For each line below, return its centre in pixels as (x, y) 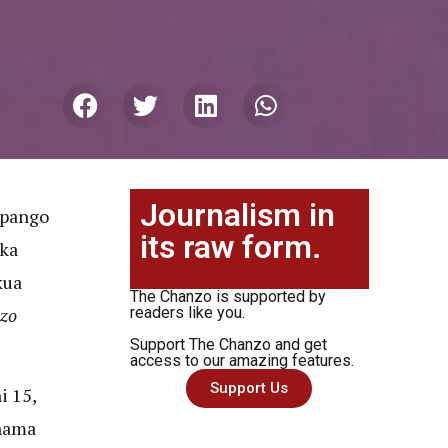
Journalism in (237, 214)
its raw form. (230, 246)
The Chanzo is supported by (227, 296)
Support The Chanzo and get (228, 344)
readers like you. (187, 312)
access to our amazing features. (241, 360)
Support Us (249, 387)
